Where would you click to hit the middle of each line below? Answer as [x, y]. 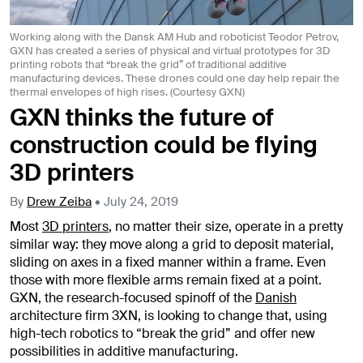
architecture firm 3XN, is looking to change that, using [169, 315]
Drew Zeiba [59, 201]
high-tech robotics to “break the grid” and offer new [162, 333]
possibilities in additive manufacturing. [124, 351]
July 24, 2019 [141, 201]
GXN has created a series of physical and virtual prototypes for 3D [170, 51]
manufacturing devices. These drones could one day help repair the [175, 79]
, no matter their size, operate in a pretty [226, 226]
